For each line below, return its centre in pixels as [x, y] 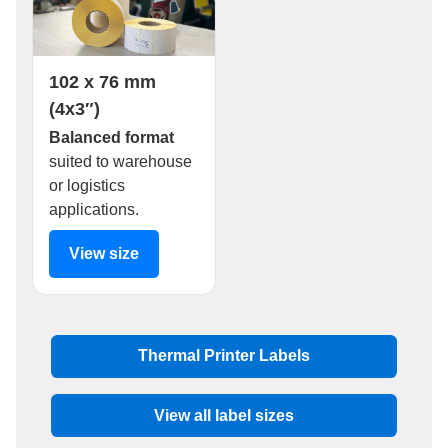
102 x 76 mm [102, 81]
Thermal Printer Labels [224, 356]
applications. [94, 209]
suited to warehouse [120, 161]
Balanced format [111, 137]
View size [104, 253]
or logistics [87, 185]
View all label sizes [224, 415]
